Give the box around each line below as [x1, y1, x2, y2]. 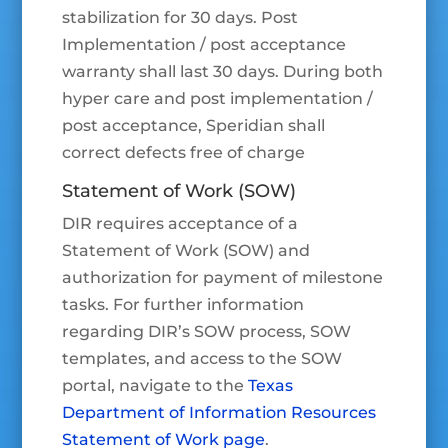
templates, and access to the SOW [62, 349, 343, 369]
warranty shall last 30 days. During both [62, 62, 384, 82]
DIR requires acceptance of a [62, 214, 299, 234]
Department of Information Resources [62, 403, 377, 423]
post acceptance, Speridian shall [62, 116, 326, 136]
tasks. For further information [62, 295, 305, 315]
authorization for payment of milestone [62, 268, 384, 288]
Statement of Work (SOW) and [62, 241, 311, 261]
